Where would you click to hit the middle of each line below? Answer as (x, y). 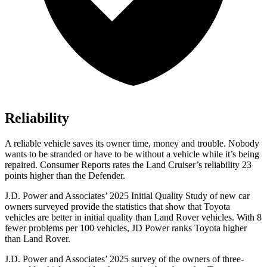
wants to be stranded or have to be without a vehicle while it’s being (132, 154)
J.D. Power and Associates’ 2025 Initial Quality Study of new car (127, 196)
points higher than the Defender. (65, 176)
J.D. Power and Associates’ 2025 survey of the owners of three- (124, 259)
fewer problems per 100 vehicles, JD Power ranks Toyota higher (126, 228)
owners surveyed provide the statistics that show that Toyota (117, 207)
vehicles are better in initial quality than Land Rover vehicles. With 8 (133, 218)
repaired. (22, 165)
